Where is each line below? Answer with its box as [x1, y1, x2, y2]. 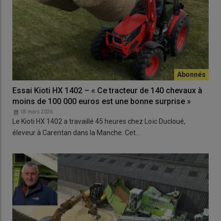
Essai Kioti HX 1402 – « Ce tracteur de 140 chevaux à [12, 85, 202, 95]
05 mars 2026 [21, 109, 53, 114]
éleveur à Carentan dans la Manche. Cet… [12, 128, 140, 137]
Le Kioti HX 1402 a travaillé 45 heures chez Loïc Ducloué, [12, 117, 185, 125]
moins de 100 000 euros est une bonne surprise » [12, 96, 191, 106]
